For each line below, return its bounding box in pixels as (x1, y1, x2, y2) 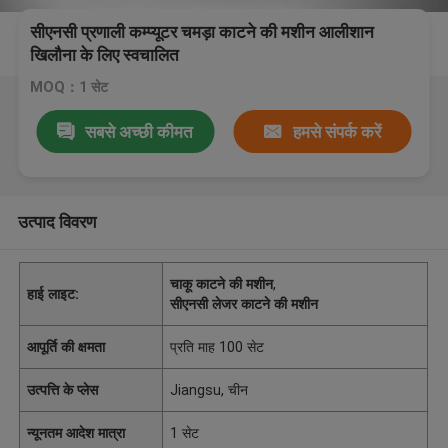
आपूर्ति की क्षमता (27, 338, 106, 355)
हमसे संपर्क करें (292, 121, 381, 142)
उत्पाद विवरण (17, 211, 96, 232)
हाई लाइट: (27, 285, 80, 302)
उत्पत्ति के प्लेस (27, 381, 99, 398)
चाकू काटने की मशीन (170, 275, 274, 292)
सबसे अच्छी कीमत (85, 121, 194, 142)
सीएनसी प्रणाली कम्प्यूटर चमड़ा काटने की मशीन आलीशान (30, 22, 375, 43)
